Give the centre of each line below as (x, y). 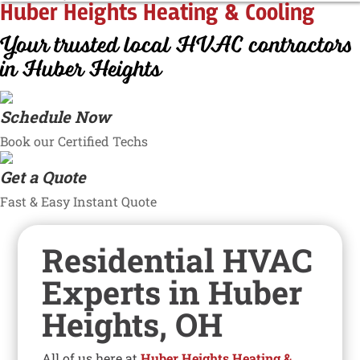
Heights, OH (133, 324)
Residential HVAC (178, 260)
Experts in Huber (172, 292)
